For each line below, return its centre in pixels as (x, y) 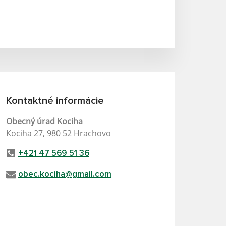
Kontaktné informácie (55, 101)
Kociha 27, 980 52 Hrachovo (58, 133)
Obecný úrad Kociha (44, 121)
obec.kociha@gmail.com (65, 174)
